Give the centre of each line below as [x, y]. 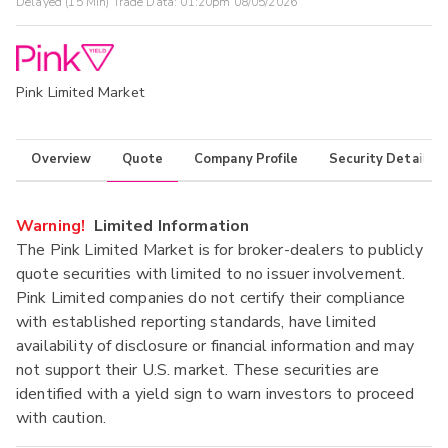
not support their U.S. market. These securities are [197, 369]
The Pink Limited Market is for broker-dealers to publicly [220, 249]
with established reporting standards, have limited [196, 321]
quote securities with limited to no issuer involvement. [211, 273]
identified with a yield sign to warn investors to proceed [215, 393]
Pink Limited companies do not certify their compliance [211, 297]
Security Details [381, 159]
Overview [61, 159]
